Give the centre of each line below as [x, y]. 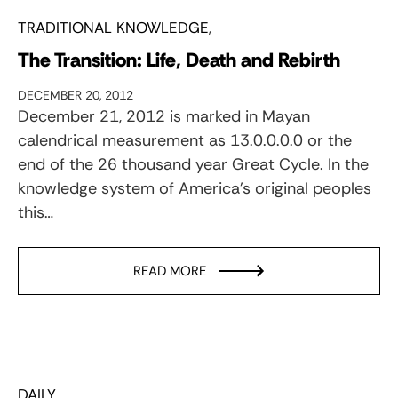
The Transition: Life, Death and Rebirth [179, 60]
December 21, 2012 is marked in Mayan [164, 116]
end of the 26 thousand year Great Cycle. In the [193, 164]
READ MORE [170, 271]
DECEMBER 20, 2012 [76, 95]
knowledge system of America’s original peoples [195, 188]
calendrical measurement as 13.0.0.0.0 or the [185, 140]
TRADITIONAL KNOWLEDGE [113, 27]
